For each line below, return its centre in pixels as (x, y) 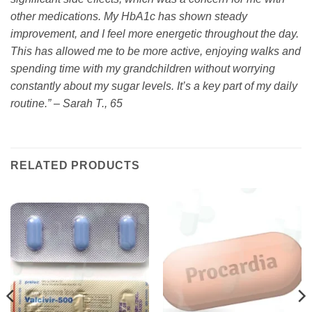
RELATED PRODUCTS (75, 165)
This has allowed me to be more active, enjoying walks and (156, 51)
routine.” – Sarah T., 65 (67, 103)
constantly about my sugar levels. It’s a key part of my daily (154, 86)
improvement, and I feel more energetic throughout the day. (155, 33)
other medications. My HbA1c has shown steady (129, 16)
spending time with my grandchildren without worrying (143, 68)
